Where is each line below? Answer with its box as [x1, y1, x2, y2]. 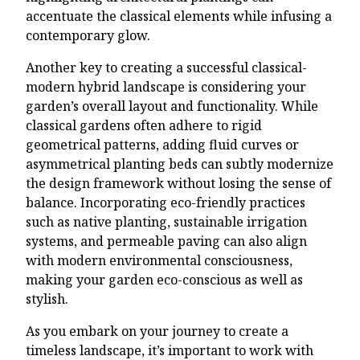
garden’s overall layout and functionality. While [26, 96, 318, 115]
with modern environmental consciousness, [26, 251, 292, 269]
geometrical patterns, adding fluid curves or [26, 135, 299, 153]
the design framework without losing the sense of [26, 174, 331, 192]
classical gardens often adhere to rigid [26, 116, 262, 134]
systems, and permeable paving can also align [26, 231, 307, 250]
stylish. [26, 289, 68, 308]
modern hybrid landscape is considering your [26, 77, 306, 96]
